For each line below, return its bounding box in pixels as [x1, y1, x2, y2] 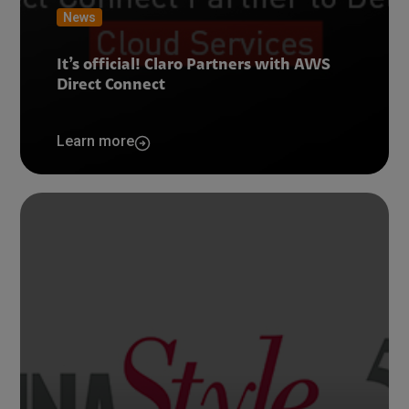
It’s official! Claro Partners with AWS [57, 58, 331, 74]
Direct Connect [57, 78, 166, 94]
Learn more [57, 132, 135, 150]
